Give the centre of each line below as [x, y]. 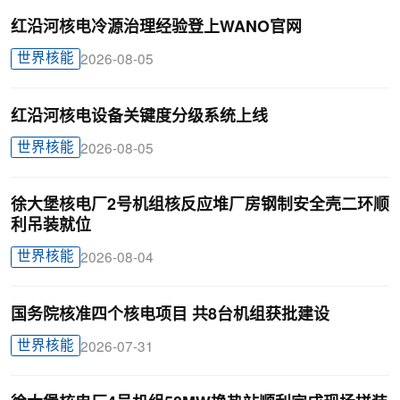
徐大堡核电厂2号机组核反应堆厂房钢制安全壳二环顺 [200, 206]
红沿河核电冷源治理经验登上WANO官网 [156, 28]
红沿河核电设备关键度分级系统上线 [139, 117]
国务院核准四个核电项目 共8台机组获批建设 [170, 315]
